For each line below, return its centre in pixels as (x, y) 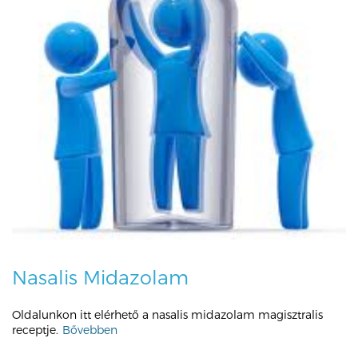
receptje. (35, 330)
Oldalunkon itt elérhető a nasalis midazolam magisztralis (167, 314)
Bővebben (90, 330)
